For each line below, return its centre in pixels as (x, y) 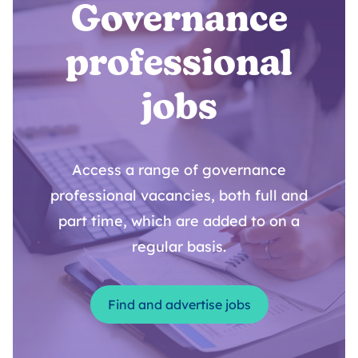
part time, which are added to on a (179, 221)
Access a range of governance (179, 169)
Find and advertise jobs (179, 304)
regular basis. (179, 246)
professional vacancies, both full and (179, 195)
